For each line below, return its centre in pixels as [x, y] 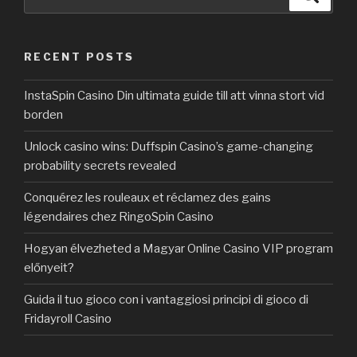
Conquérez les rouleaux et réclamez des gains [147, 198]
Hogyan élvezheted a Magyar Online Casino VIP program [178, 249]
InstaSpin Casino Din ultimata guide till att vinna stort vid [174, 96]
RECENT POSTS [79, 57]
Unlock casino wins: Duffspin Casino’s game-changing [169, 147]
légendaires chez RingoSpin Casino [119, 217]
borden [43, 115]
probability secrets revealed [100, 166]
